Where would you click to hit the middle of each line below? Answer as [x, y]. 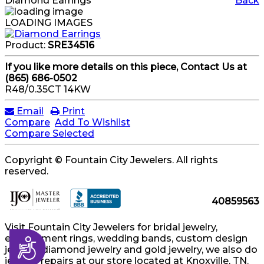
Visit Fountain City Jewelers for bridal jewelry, [111, 227]
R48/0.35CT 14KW [48, 89]
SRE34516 [71, 45]
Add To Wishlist [93, 122]
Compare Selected [49, 133]
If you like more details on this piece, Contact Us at [126, 67]
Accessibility [50, 244]
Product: [26, 45]
